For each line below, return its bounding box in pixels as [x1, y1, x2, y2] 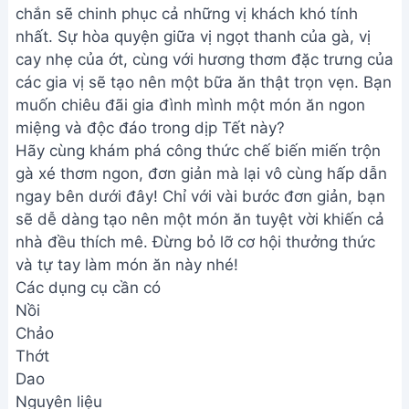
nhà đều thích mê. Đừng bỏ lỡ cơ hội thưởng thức [16, 233, 375, 251]
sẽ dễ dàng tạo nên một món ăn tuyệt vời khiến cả [16, 210, 384, 228]
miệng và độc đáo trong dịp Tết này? [16, 119, 285, 137]
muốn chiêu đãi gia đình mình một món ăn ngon [16, 96, 365, 114]
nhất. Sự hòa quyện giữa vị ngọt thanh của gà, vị [16, 27, 371, 46]
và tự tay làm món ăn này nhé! [16, 256, 238, 274]
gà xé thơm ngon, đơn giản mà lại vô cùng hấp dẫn [16, 164, 387, 183]
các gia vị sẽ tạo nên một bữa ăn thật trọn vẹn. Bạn [16, 73, 392, 91]
